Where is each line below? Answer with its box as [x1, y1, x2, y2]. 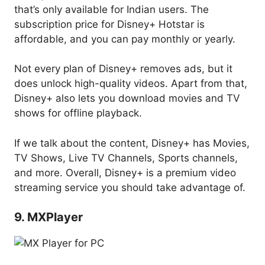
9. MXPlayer [14, 210, 83, 225]
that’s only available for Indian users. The [14, 3, 209, 15]
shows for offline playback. [14, 107, 142, 119]
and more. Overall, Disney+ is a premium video [14, 166, 236, 179]
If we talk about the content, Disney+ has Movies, [14, 137, 250, 149]
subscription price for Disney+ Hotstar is [14, 18, 205, 30]
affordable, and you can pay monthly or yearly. [14, 33, 235, 45]
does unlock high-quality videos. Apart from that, [14, 77, 247, 90]
